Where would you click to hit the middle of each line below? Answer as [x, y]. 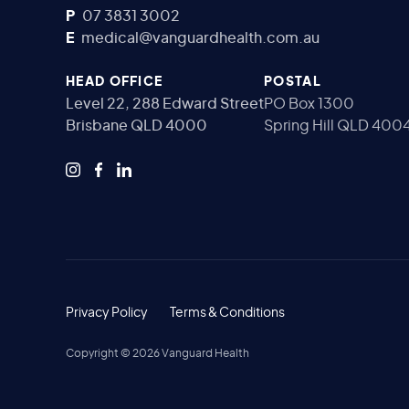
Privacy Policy [107, 313]
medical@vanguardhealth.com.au [200, 38]
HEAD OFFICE [115, 82]
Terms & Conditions [227, 313]
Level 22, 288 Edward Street [165, 104]
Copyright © [99, 353]
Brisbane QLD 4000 [136, 126]
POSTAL [293, 82]
